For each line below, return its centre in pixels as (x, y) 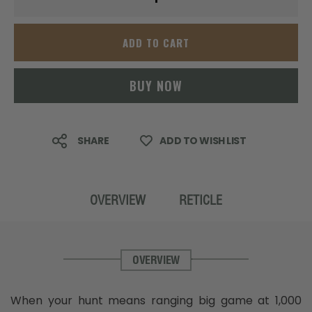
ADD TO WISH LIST (203, 141)
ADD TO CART (156, 42)
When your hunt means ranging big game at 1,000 (156, 300)
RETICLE (201, 200)
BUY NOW (156, 86)
